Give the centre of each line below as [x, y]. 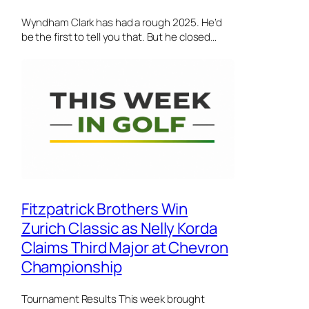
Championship [71, 266]
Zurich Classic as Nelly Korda [119, 228]
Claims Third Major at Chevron [124, 247]
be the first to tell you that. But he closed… [119, 37]
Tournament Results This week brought [113, 299]
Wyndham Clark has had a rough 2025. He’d [121, 22]
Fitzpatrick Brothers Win [104, 208]
